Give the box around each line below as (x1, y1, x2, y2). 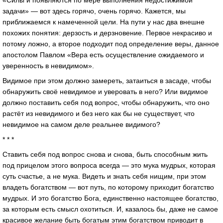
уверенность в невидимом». (2, 62, 94, 70)
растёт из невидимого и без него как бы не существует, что (2, 110, 195, 118)
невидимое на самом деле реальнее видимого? (2, 120, 160, 129)
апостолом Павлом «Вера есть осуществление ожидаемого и (2, 51, 204, 59)
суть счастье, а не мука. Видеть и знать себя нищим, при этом (2, 172, 206, 180)
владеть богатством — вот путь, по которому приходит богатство (2, 183, 214, 191)
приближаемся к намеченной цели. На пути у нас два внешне (2, 18, 205, 26)
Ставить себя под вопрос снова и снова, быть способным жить (2, 150, 208, 158)
